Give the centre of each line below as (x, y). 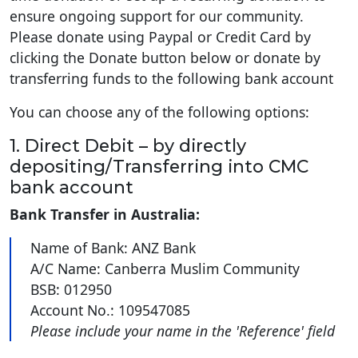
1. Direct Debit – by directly (128, 145)
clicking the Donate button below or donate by (165, 57)
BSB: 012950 (75, 289)
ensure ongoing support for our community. (157, 16)
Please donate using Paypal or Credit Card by (160, 36)
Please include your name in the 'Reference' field (183, 330)
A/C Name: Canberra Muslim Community (169, 268)
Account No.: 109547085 (114, 310)
